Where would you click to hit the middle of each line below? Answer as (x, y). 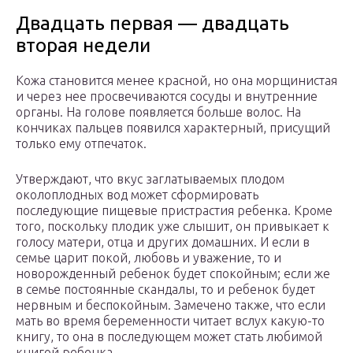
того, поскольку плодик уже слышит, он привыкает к (173, 227)
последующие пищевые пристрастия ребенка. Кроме (174, 211)
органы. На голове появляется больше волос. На (158, 112)
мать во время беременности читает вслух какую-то (170, 321)
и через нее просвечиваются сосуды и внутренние (167, 97)
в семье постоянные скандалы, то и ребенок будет (165, 290)
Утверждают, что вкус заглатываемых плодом (150, 179)
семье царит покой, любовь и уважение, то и (149, 258)
